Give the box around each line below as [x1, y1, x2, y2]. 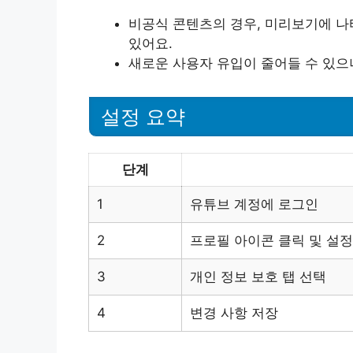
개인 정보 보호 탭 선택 [190, 269, 326, 284]
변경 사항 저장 [190, 305, 278, 321]
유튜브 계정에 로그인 [190, 196, 318, 212]
